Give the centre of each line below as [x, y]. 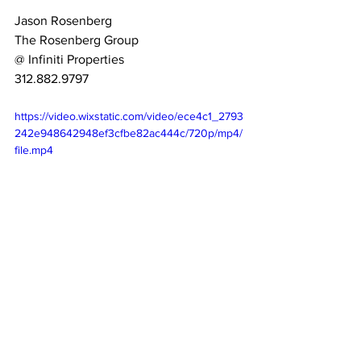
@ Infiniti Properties [69, 59]
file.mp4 [34, 150]
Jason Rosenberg [63, 21]
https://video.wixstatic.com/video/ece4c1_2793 [129, 116]
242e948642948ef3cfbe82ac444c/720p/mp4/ [129, 133]
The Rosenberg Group [77, 40]
